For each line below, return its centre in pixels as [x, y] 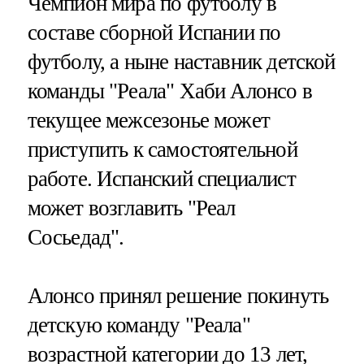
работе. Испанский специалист [161, 179]
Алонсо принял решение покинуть [178, 295]
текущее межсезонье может [149, 121]
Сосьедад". [76, 238]
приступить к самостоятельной [162, 150]
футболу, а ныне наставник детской [181, 62]
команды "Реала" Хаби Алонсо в [169, 91]
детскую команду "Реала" [139, 325]
